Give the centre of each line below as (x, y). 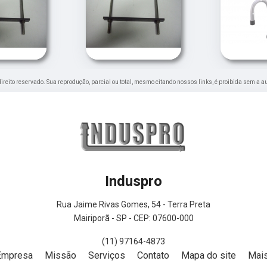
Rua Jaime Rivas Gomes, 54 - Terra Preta (133, 205)
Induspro (133, 181)
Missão (60, 256)
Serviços (107, 256)
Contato (153, 256)
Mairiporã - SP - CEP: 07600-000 (133, 218)
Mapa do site (209, 256)
